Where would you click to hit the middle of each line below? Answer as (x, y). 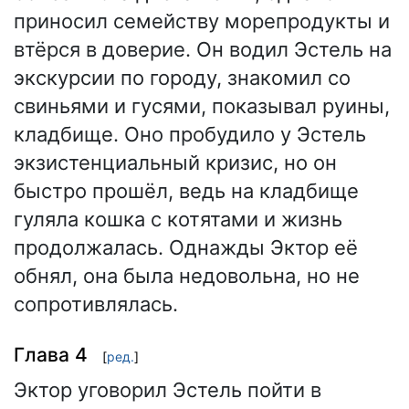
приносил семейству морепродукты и (202, 21)
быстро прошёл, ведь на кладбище (186, 191)
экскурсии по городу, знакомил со (182, 78)
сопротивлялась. (96, 304)
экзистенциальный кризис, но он (175, 163)
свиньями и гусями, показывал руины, (202, 106)
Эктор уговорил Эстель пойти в (168, 390)
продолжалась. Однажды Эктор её (186, 248)
